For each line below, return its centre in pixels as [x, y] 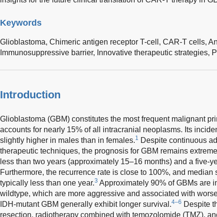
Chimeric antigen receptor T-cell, [106, 42]
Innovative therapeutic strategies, [154, 52]
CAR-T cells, [186, 42]
